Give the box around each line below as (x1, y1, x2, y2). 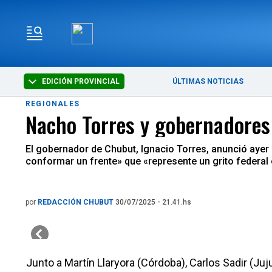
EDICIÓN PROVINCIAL (40, 77, 120, 86)
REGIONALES (25, 100, 80, 108)
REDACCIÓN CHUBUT (38, 198, 115, 206)
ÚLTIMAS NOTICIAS (172, 77, 244, 86)
